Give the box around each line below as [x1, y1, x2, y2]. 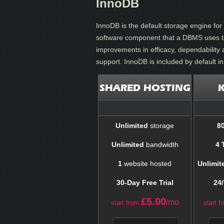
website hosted [122, 159, 171, 167]
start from [110, 198, 139, 206]
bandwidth [143, 140, 178, 148]
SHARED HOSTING [99, 81, 190, 93]
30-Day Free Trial [116, 178, 173, 186]
